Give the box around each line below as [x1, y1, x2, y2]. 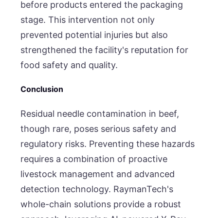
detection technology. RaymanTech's [20, 183, 174, 194]
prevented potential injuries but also [20, 29, 168, 40]
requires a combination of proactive [20, 153, 168, 164]
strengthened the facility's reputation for [20, 44, 189, 55]
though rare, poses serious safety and [20, 123, 177, 134]
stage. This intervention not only [20, 14, 155, 25]
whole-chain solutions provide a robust [20, 199, 182, 209]
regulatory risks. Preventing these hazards [20, 138, 195, 149]
